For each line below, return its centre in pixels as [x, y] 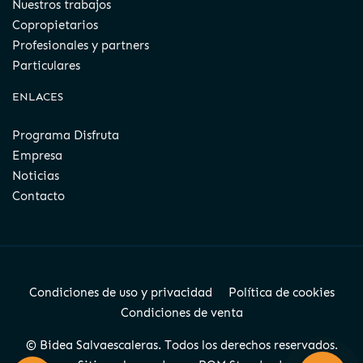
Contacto [38, 196]
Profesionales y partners [81, 46]
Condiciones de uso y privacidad [120, 293]
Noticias [36, 176]
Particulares [46, 66]
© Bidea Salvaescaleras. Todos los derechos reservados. [181, 346]
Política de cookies [281, 293]
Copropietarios [55, 26]
